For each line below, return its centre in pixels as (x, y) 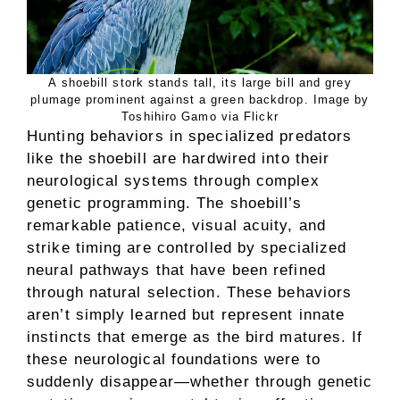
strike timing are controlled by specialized (187, 248)
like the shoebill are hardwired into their (179, 158)
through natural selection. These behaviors (190, 292)
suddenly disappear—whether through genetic (200, 382)
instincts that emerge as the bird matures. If (195, 337)
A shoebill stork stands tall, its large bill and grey (200, 83)
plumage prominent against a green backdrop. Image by (200, 100)
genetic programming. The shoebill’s (165, 203)
